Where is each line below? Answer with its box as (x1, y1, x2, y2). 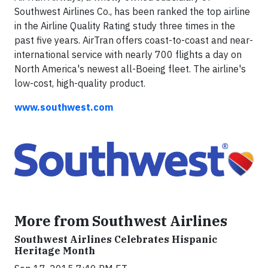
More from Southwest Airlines (14, 212, 227, 230)
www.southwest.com (14, 101, 113, 114)
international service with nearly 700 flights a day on (14, 48, 242, 61)
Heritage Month (14, 245, 95, 257)
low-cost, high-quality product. (14, 77, 145, 90)
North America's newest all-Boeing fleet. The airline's (14, 63, 246, 75)
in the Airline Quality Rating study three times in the (14, 20, 235, 32)
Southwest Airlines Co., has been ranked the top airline (14, 5, 250, 18)
